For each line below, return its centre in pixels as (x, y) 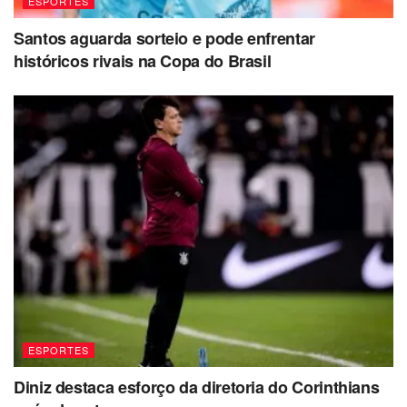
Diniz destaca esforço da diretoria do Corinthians (197, 387)
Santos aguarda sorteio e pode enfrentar (164, 39)
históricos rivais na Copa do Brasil (143, 61)
